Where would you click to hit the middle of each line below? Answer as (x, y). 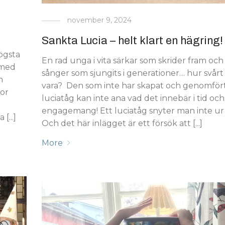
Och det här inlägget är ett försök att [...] (122, 124)
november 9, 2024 (99, 20)
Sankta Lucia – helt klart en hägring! (132, 41)
